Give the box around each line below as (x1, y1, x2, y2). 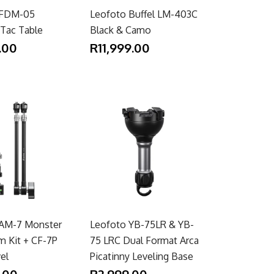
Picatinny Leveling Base (90, 250, 194, 262)
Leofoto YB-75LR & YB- (90, 218, 194, 231)
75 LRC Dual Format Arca (90, 234, 199, 246)
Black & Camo (90, 23, 152, 36)
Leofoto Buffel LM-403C (90, 7, 198, 20)
